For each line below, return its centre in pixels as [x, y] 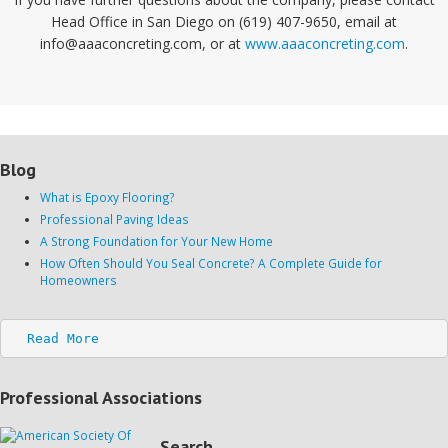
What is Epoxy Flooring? [107, 197]
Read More [62, 338]
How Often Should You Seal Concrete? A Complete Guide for [211, 263]
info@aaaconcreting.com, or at [142, 44]
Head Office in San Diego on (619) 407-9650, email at [224, 22]
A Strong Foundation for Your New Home [156, 241]
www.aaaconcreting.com [325, 44]
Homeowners [78, 280]
